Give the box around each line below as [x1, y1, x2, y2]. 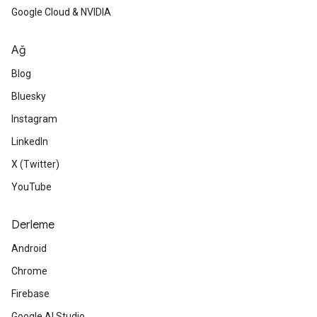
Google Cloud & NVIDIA [11, 6, 111, 18]
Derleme [11, 218, 54, 233]
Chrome [11, 265, 47, 277]
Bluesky [11, 91, 46, 103]
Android [11, 243, 47, 255]
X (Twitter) [11, 158, 59, 171]
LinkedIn [11, 136, 48, 148]
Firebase [11, 288, 50, 300]
